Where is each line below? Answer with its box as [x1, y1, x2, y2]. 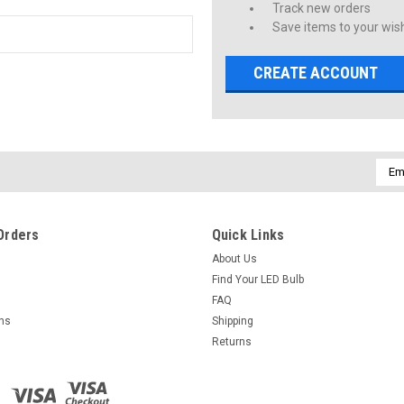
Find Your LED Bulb [211, 272, 304, 286]
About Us [211, 252, 257, 265]
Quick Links [211, 225, 285, 243]
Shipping [211, 314, 253, 327]
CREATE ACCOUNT [253, 62, 379, 82]
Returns [211, 335, 252, 348]
